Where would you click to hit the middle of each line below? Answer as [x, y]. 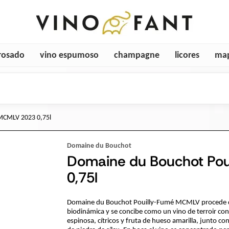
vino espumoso [69, 55]
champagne [136, 55]
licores [187, 55]
